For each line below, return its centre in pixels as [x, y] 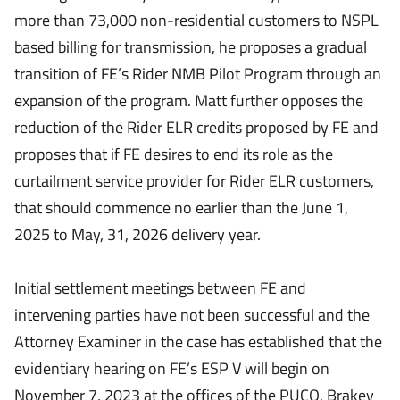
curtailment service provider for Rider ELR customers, [194, 181]
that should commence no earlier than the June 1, [181, 208]
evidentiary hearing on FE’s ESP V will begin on [172, 368]
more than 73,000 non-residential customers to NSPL [196, 20]
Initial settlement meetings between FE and [160, 288]
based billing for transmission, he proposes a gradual [191, 47]
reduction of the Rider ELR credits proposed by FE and [196, 127]
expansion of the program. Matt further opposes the [189, 100]
